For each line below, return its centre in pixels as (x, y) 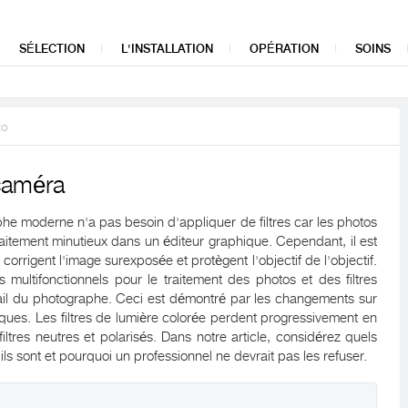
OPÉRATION (284, 49)
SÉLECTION (52, 49)
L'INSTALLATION (167, 49)
